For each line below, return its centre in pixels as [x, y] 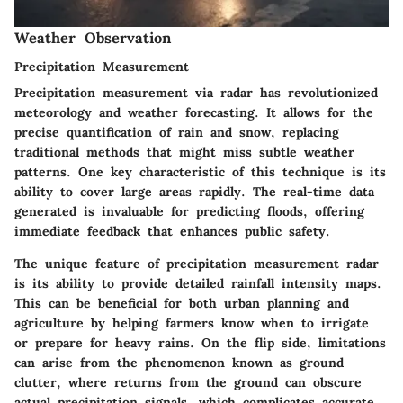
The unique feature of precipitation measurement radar [197, 263]
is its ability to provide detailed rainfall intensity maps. [198, 283]
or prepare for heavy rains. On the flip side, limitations [200, 342]
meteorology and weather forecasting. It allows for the [194, 112]
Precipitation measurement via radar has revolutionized [196, 92]
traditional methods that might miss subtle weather [184, 152]
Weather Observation [93, 37]
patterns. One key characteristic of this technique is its [200, 171]
